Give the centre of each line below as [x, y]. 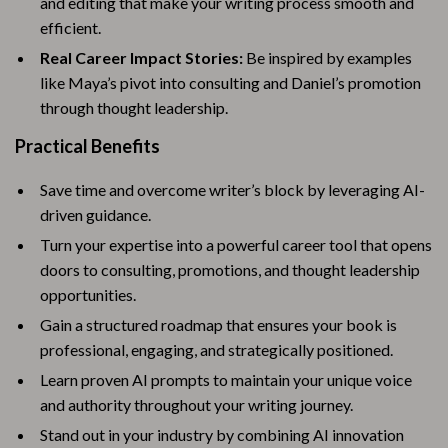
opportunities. [88, 294]
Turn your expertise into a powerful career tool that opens [236, 244]
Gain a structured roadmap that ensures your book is [218, 324]
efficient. [70, 27]
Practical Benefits [87, 146]
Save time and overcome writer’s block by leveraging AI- [232, 189]
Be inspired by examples [327, 57]
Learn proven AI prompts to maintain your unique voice [226, 379]
